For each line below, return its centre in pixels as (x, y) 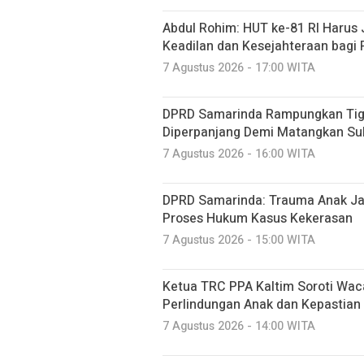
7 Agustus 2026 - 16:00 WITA (239, 154)
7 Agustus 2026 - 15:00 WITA (239, 240)
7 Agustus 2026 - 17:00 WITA (239, 67)
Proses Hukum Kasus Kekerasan (258, 218)
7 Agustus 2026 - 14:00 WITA (239, 326)
